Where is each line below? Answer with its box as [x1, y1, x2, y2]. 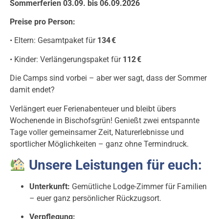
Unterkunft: [29, 181, 70, 191]
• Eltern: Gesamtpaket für [10, 36, 97, 45]
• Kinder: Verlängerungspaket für [10, 54, 123, 64]
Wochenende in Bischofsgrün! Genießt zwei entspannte [10, 115, 199, 125]
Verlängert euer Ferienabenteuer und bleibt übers [10, 104, 176, 113]
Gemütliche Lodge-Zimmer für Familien [70, 181, 207, 191]
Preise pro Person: [10, 17, 75, 27]
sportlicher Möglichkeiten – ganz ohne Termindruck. [10, 139, 189, 149]
